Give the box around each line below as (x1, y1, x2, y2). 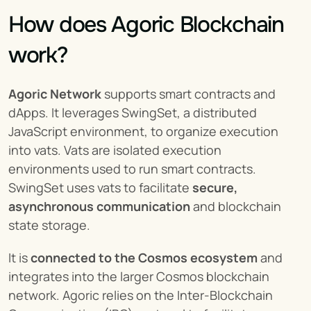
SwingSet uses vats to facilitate (8, 178, 192, 196)
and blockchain (190, 197, 281, 215)
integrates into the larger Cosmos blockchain (8, 267, 269, 285)
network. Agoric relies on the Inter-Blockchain (8, 286, 273, 303)
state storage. (8, 216, 90, 233)
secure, (192, 178, 237, 196)
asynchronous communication (8, 197, 190, 215)
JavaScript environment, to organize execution (8, 122, 278, 140)
